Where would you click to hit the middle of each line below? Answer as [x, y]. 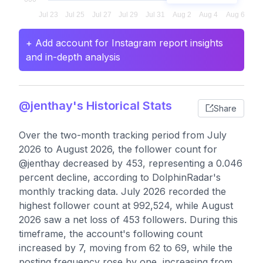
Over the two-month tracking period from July [123, 135]
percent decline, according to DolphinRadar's [120, 177]
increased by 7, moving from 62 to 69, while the [126, 248]
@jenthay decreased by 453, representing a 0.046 [131, 163]
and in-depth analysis [73, 57]
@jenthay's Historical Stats [95, 106]
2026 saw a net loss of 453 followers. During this [128, 220]
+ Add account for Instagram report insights [124, 43]
